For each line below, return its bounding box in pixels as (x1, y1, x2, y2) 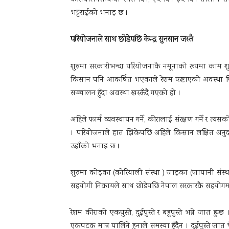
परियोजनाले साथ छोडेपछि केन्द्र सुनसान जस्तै (71, 34, 193, 47)
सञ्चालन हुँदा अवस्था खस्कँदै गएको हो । (71, 88, 181, 99)
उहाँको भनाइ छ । (71, 141, 120, 152)
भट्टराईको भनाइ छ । (71, 8, 128, 19)
